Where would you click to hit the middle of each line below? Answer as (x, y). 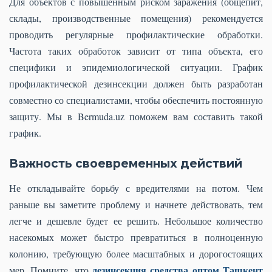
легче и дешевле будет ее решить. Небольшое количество (136, 221)
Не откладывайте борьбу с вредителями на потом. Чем (136, 188)
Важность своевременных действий (126, 163)
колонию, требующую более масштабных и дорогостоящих (136, 253)
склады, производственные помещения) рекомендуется (136, 18)
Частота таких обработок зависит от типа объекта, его (136, 51)
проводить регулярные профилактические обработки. (136, 34)
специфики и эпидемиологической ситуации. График (136, 67)
